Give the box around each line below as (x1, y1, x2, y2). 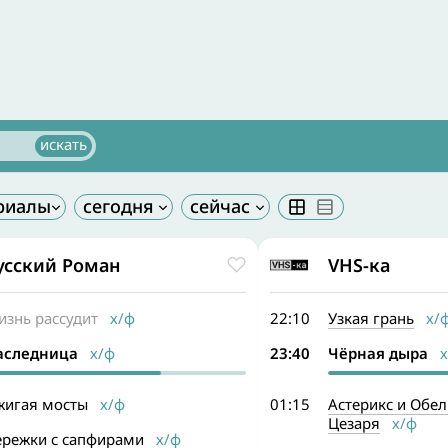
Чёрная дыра (327, 343, 428, 363)
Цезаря (327, 413, 380, 433)
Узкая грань (327, 308, 414, 328)
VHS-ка (327, 252, 390, 277)
